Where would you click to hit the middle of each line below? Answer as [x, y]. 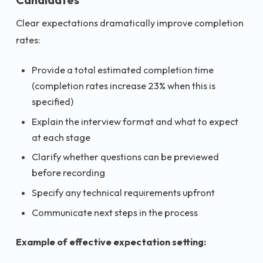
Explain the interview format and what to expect [135, 121]
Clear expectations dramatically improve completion [130, 23]
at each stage [61, 137]
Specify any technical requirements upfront [123, 193]
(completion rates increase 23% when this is [124, 85]
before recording [68, 173]
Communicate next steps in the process [115, 212]
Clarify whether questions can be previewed [125, 157]
